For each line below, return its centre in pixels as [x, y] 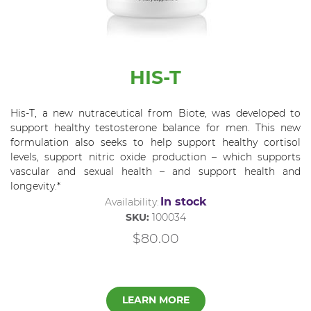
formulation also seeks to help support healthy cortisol [155, 142]
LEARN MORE [155, 300]
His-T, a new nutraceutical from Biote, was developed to [155, 113]
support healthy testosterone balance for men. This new [155, 127]
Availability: [132, 202]
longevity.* [35, 186]
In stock [183, 201]
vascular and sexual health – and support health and [155, 171]
